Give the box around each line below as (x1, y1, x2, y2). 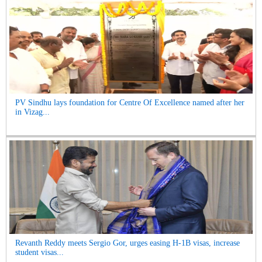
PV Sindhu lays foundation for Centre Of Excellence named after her (15, 98, 244, 107)
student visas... (15, 248, 64, 257)
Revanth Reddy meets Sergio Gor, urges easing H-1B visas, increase (15, 239, 240, 247)
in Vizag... (15, 108, 50, 116)
